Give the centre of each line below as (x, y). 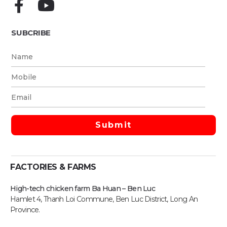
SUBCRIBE (31, 33)
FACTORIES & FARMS (53, 167)
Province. (25, 210)
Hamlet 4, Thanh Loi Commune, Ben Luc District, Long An (104, 199)
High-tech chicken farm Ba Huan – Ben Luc (83, 188)
